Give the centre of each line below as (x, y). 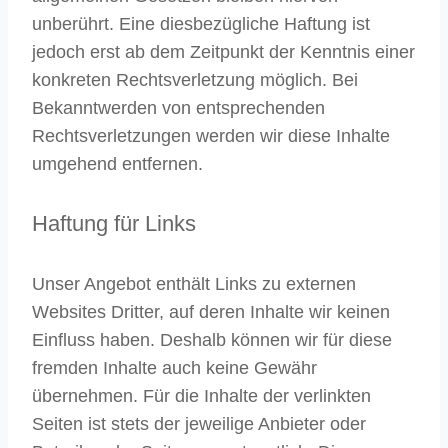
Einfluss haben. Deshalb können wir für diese (212, 339)
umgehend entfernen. (117, 164)
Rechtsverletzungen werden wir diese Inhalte (211, 136)
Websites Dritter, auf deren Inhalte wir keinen (211, 311)
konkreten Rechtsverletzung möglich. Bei (195, 80)
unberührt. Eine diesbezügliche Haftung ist (201, 24)
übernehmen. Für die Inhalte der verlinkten (201, 395)
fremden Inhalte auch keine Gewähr (174, 367)
